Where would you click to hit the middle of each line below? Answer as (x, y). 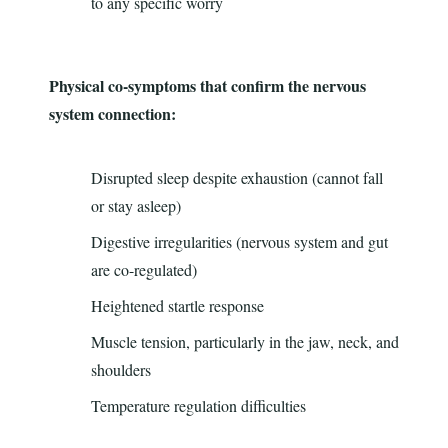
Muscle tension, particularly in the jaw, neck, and (244, 342)
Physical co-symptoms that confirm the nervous (207, 86)
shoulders (120, 370)
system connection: (112, 114)
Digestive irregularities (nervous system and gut (239, 242)
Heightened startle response (177, 306)
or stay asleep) (135, 206)
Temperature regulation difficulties (198, 406)
